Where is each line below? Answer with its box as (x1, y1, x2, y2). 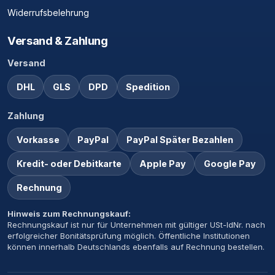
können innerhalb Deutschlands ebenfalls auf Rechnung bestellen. (7, 242, 265, 252)
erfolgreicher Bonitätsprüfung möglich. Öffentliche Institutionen (7, 231, 250, 241)
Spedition (126, 81, 171, 92)
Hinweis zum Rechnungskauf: (7, 209, 131, 219)
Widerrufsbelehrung (7, 7, 89, 18)
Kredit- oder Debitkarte (16, 158, 122, 169)
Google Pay (203, 158, 256, 169)
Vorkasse (16, 134, 60, 145)
